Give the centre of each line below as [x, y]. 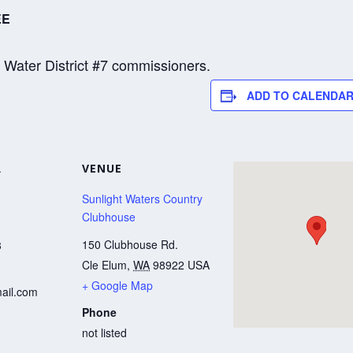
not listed [104, 332]
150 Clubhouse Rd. [130, 244]
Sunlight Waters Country [142, 199]
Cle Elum [104, 264]
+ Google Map [117, 285]
